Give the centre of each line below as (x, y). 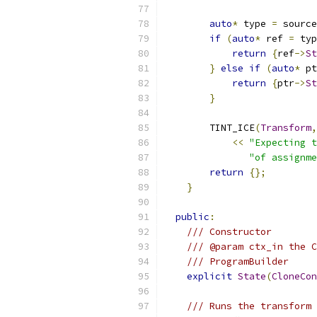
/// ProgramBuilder (238, 261)
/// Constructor (229, 232)
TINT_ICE (209, 128)
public (192, 217)
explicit (209, 276)
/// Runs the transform (249, 306)
